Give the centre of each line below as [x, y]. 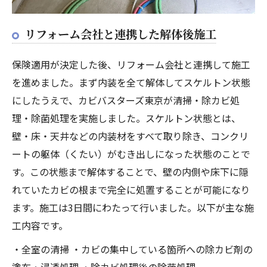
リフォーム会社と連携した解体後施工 [120, 34]
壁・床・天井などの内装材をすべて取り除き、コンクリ [130, 136]
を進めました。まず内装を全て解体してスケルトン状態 [131, 82]
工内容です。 [40, 225]
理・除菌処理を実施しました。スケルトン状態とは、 [126, 118]
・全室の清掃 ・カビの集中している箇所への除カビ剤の [132, 249]
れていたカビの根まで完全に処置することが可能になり [131, 189]
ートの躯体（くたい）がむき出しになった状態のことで [131, 153]
